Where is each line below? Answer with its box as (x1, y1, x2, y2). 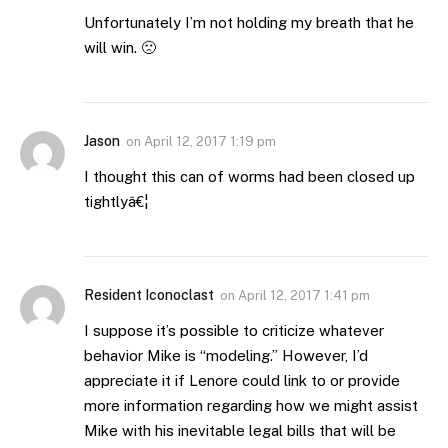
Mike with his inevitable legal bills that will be (84, 422, 396, 440)
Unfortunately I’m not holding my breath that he (84, 14, 414, 32)
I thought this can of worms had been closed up (84, 168, 415, 186)
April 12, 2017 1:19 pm (144, 134, 276, 150)
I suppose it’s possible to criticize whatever (84, 322, 384, 340)
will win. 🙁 (84, 39, 156, 57)
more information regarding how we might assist (84, 397, 418, 415)
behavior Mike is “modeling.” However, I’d (84, 347, 368, 365)
